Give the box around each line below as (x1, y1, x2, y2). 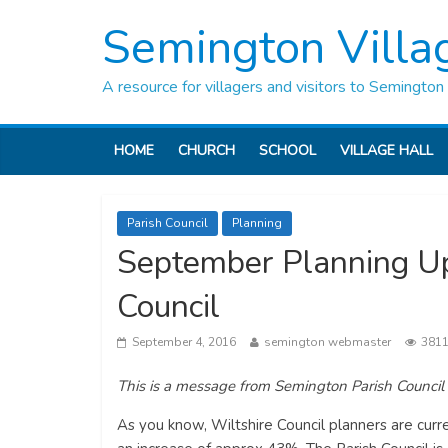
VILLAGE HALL (340, 141, 433, 160)
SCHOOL (259, 141, 316, 160)
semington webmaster (264, 334, 391, 350)
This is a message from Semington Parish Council (117, 376, 444, 396)
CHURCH (178, 141, 235, 160)
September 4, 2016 (132, 334, 236, 350)
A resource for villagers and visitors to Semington (102, 76, 444, 98)
